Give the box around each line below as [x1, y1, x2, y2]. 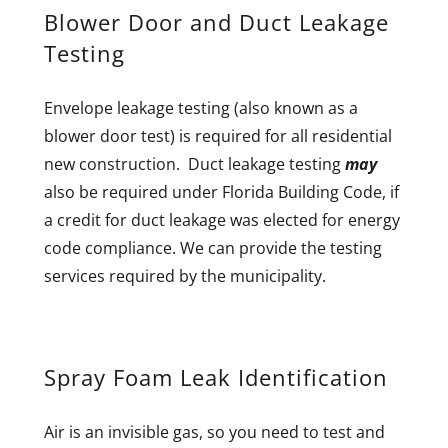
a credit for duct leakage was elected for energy [44, 208, 400, 231]
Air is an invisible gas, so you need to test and [44, 420, 385, 443]
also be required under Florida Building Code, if [44, 180, 399, 203]
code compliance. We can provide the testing [44, 236, 382, 259]
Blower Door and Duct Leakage [44, 7, 389, 37]
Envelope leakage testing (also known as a [44, 96, 358, 119]
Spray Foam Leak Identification [44, 362, 388, 392]
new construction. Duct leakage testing [44, 152, 345, 175]
